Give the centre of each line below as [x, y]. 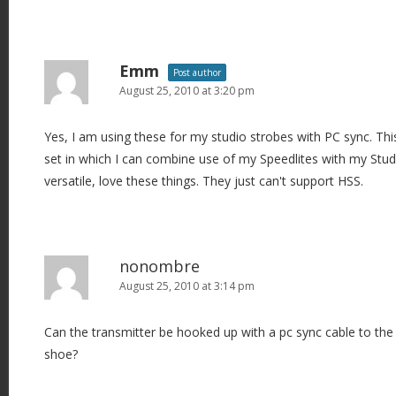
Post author [197, 72]
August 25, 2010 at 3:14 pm [187, 286]
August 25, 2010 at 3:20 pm [187, 91]
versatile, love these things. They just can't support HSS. [204, 181]
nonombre [160, 266]
